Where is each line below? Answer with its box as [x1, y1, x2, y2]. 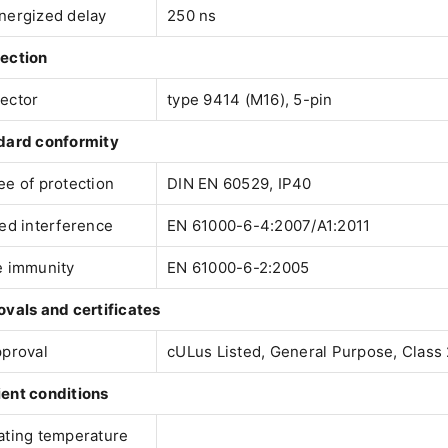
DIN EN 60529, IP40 [167, 174, 312, 194]
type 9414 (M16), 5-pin [167, 90, 333, 110]
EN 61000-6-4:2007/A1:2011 [167, 216, 371, 236]
